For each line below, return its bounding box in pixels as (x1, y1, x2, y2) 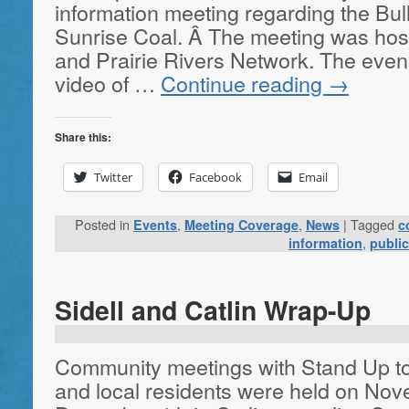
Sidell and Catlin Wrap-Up (55, 290, 371, 329)
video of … (55, 68, 161, 100)
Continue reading (161, 68, 328, 100)
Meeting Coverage (184, 215, 299, 234)
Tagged (351, 214, 394, 234)
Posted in (75, 214, 130, 234)
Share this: (55, 129, 111, 146)
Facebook (189, 169, 242, 186)
